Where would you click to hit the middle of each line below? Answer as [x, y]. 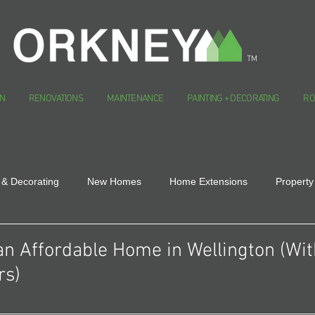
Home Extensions [208, 181]
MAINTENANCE [135, 99]
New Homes [114, 181]
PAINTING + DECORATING [233, 99]
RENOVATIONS [56, 99]
